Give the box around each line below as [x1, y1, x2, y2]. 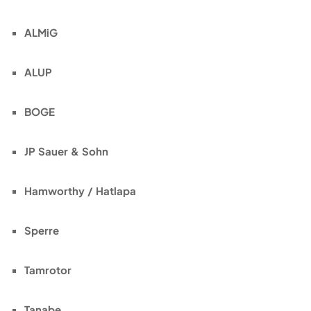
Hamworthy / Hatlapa [24, 183, 136, 197]
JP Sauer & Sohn [24, 144, 108, 158]
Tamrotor [24, 262, 72, 276]
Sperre [24, 223, 59, 237]
